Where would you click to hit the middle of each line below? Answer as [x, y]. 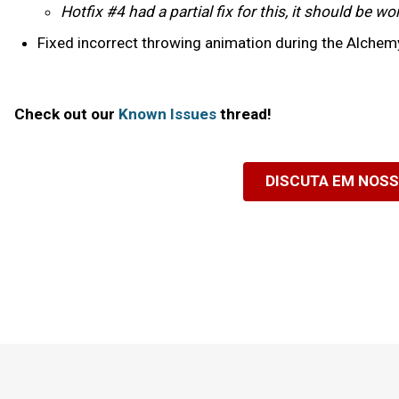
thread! [246, 114]
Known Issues [169, 114]
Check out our [66, 114]
